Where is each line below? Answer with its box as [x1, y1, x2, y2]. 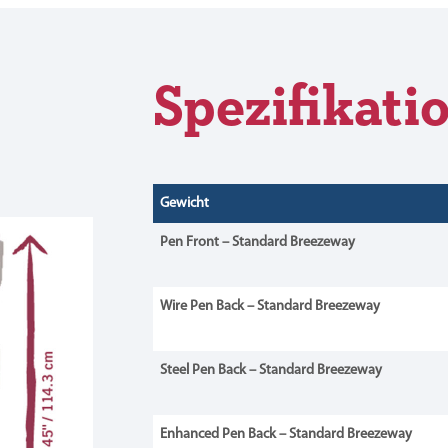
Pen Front [159, 235, 222, 251]
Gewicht [159, 196, 209, 212]
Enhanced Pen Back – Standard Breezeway [159, 427, 412, 443]
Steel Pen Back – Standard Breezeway [159, 363, 382, 379]
